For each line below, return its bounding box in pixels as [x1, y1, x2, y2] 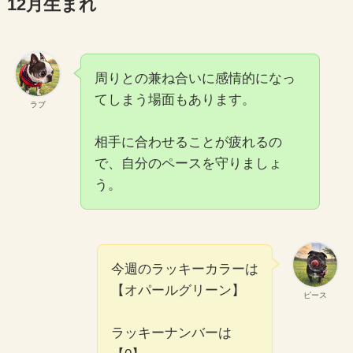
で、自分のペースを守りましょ [94, 156, 282, 172]
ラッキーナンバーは [111, 325, 232, 341]
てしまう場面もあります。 [94, 92, 255, 108]
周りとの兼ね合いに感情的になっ [94, 71, 295, 87]
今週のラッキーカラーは [111, 262, 259, 277]
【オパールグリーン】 [111, 283, 246, 299]
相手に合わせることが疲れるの [94, 135, 282, 150]
